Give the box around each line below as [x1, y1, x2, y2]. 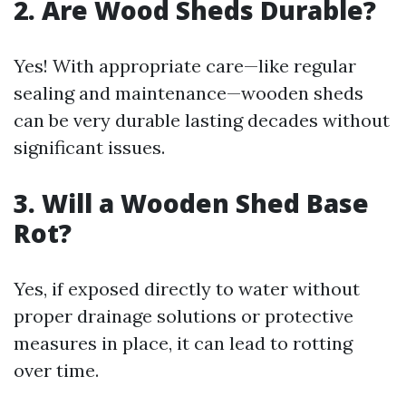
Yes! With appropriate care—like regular [14, 54, 356, 77]
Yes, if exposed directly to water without [14, 277, 360, 300]
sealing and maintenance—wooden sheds [14, 82, 363, 104]
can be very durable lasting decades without [14, 109, 390, 131]
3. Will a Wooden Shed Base [14, 186, 369, 220]
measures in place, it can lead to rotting [14, 332, 353, 354]
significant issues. [14, 136, 165, 159]
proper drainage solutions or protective [14, 304, 353, 327]
